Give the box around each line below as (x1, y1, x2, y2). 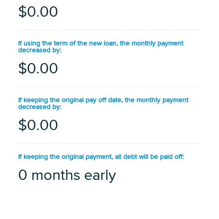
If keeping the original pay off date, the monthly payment (18, 97, 189, 104)
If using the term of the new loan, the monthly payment (18, 40, 184, 47)
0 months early (18, 168, 116, 183)
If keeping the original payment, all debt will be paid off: (18, 153, 184, 160)
